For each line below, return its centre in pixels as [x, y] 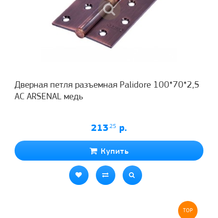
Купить [113, 151]
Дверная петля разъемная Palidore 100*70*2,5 [107, 85]
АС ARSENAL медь [49, 97]
